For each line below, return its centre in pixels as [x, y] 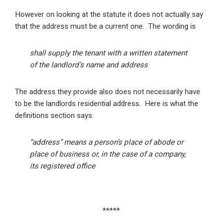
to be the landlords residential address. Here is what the [107, 104]
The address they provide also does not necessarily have [108, 92]
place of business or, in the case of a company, [108, 154]
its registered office [62, 166]
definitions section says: [54, 116]
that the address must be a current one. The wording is [105, 27]
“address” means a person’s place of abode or [107, 142]
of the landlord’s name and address [89, 65]
